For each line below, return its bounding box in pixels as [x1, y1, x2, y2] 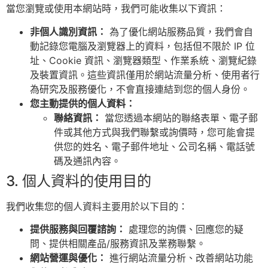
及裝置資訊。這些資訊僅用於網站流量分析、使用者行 [30, 68, 260, 81]
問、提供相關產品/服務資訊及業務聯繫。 [30, 237, 206, 250]
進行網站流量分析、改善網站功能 [106, 252, 253, 264]
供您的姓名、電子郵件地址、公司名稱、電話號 [54, 140, 255, 153]
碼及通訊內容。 [54, 154, 121, 167]
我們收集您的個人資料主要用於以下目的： [6, 200, 188, 212]
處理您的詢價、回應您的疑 [126, 223, 243, 236]
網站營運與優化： [30, 252, 106, 264]
